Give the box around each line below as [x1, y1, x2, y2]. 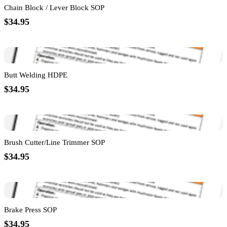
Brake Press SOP [4, 206, 57, 214]
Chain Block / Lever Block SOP [4, 4, 104, 12]
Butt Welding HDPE [4, 71, 67, 80]
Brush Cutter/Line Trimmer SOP [4, 138, 105, 147]
